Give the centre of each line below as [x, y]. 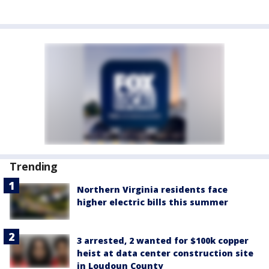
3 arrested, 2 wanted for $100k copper [163, 240]
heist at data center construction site [165, 253]
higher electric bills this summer [153, 202]
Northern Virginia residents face [152, 189]
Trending [34, 166]
